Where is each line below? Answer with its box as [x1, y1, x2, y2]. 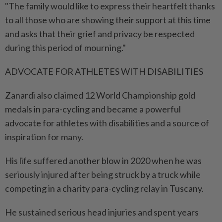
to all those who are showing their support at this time [5, 14, 211, 25]
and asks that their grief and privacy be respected [5, 28, 195, 39]
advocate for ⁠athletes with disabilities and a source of [5, 117, 209, 128]
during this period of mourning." [5, 42, 126, 53]
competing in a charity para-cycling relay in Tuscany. [5, 182, 204, 194]
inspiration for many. [5, 131, 83, 142]
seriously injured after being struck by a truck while [5, 168, 201, 180]
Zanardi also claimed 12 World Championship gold [5, 89, 195, 101]
